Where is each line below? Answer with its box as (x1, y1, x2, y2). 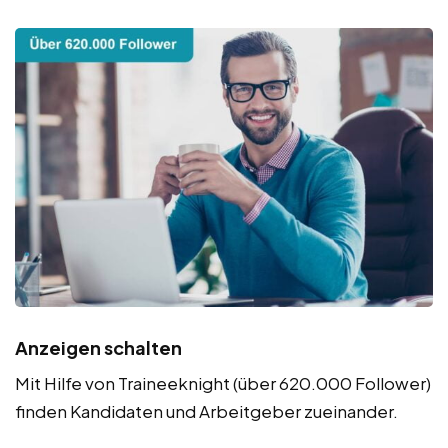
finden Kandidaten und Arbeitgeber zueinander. (15, 399, 398, 422)
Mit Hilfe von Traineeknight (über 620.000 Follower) (15, 371, 431, 394)
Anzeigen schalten (15, 335, 182, 359)
